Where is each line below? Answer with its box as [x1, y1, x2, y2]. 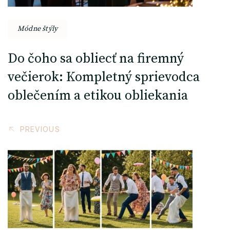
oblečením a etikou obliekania [8, 87, 188, 104]
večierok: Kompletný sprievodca [8, 68, 200, 86]
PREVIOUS [20, 124, 60, 133]
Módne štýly [17, 24, 58, 33]
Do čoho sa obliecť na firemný [8, 50, 184, 67]
